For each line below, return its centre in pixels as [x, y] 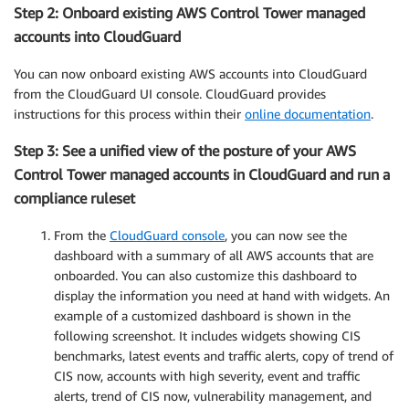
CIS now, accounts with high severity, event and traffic [207, 375]
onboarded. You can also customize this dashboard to [205, 275]
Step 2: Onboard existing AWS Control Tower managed [189, 13]
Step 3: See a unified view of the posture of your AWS [185, 151]
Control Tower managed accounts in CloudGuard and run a [202, 175]
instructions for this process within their [129, 113]
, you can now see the [286, 235]
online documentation [308, 113]
